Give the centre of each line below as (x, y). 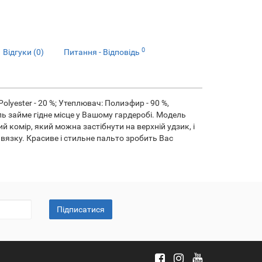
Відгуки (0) (23, 52)
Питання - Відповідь (103, 52)
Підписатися (80, 209)
